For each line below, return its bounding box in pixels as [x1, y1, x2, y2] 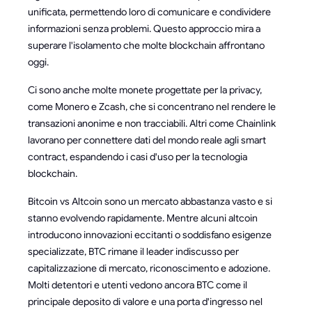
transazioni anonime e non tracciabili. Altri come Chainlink [28, 117, 276, 130]
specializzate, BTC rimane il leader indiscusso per [28, 245, 239, 258]
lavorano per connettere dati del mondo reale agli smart [28, 134, 266, 147]
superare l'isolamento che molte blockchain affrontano [28, 39, 265, 52]
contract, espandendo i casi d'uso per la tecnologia [28, 150, 247, 164]
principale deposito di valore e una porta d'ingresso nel [28, 295, 263, 309]
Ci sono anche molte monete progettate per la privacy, [28, 84, 262, 97]
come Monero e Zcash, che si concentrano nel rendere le [28, 100, 276, 114]
